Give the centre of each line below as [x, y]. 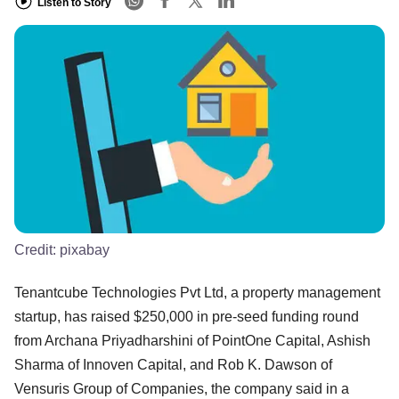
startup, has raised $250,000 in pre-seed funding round [187, 316]
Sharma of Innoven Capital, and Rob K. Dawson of [173, 364]
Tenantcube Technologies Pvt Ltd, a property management [197, 292]
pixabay [85, 249]
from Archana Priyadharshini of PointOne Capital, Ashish [192, 340]
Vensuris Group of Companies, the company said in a [182, 388]
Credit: [37, 249]
